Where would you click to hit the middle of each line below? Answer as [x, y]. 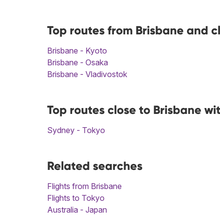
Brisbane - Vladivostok [87, 74]
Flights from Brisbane [84, 186]
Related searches [95, 166]
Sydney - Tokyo [76, 130]
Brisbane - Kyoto [77, 51]
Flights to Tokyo [76, 198]
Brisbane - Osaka [78, 63]
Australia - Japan [77, 210]
